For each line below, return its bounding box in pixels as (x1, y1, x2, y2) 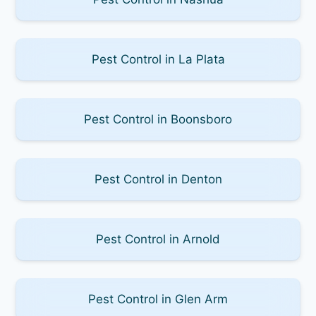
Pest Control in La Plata (91, 51, 225, 66)
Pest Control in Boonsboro (84, 111, 232, 126)
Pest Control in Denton (94, 171, 222, 186)
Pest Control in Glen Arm (88, 291, 228, 306)
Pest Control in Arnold (96, 231, 220, 246)
